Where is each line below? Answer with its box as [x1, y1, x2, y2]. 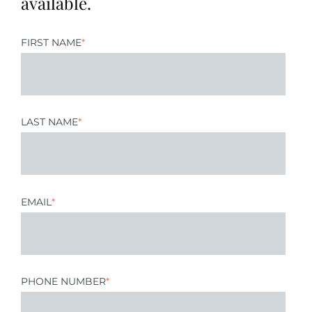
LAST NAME [21, 116, 78, 129]
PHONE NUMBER [21, 274, 106, 288]
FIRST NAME [21, 36, 81, 49]
